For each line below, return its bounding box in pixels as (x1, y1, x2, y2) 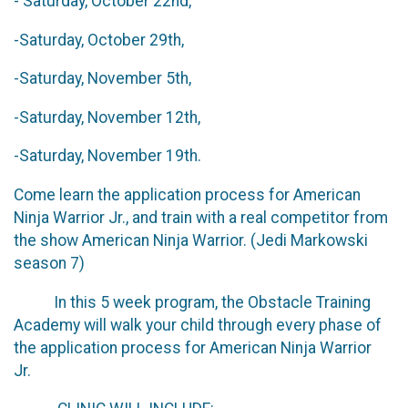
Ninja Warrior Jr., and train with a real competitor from (14, 208, 388, 227)
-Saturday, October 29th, (14, 30, 184, 49)
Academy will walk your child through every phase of (14, 315, 382, 334)
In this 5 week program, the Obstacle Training (14, 292, 371, 311)
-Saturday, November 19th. (14, 147, 201, 166)
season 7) (14, 253, 88, 272)
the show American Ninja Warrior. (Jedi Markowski (14, 230, 368, 250)
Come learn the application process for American (14, 185, 361, 204)
